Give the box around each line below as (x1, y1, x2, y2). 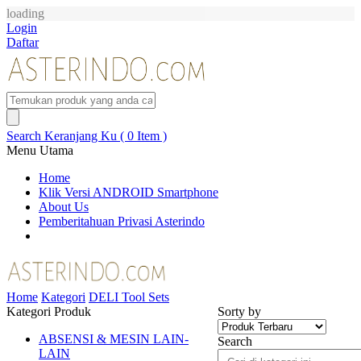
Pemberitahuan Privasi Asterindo (39, 214, 205, 228)
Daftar (6, 35, 39, 49)
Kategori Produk (6, 304, 91, 318)
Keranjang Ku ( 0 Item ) (44, 128, 167, 143)
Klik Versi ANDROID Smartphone (39, 185, 218, 199)
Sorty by (218, 304, 261, 318)
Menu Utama (6, 143, 73, 157)
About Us (39, 199, 89, 214)
